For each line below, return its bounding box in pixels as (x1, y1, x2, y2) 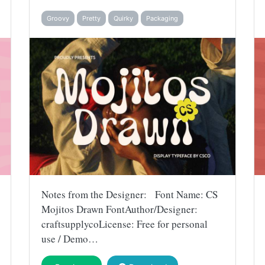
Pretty (82, 14, 101, 22)
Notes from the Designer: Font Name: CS (41, 187, 218, 201)
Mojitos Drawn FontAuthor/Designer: (41, 202, 198, 216)
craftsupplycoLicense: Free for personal (41, 216, 208, 231)
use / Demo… (41, 231, 98, 245)
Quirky (114, 14, 133, 22)
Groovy (47, 14, 69, 22)
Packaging (146, 14, 178, 22)
